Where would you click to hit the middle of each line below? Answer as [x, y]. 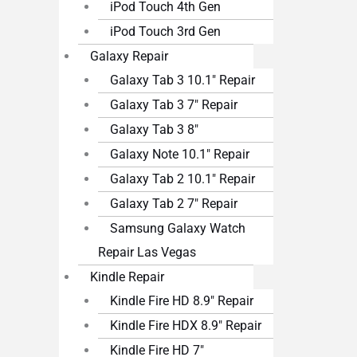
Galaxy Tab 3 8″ [155, 130]
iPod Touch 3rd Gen [166, 32]
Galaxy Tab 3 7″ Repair [174, 105]
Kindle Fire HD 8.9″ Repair [182, 301]
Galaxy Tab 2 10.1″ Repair [183, 179]
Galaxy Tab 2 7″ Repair [174, 204]
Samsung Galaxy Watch [178, 229]
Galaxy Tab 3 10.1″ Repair [183, 80]
